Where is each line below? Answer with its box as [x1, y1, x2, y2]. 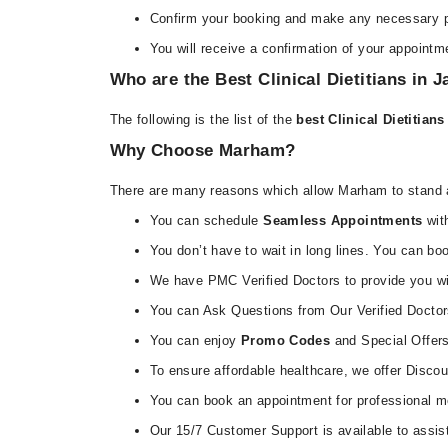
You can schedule [149, 213, 259, 228]
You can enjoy [149, 333, 241, 348]
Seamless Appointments [258, 213, 423, 228]
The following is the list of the [109, 112, 297, 127]
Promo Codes [240, 333, 331, 348]
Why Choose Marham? [109, 141, 296, 160]
